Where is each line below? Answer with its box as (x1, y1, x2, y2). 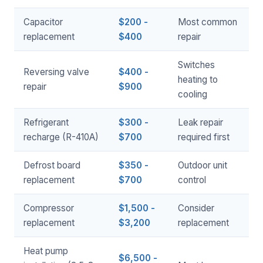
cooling (178, 89, 207, 100)
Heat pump (23, 245, 68, 257)
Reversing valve (23, 66, 89, 77)
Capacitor (23, 16, 63, 28)
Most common (178, 16, 237, 28)
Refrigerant (23, 117, 69, 128)
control (178, 174, 206, 186)
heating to (178, 74, 218, 85)
